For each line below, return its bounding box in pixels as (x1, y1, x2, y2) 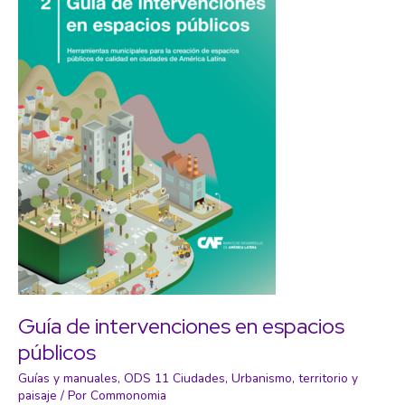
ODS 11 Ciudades (124, 369, 225, 387)
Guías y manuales (18, 369, 118, 387)
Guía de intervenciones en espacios (18, 312, 344, 341)
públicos (18, 338, 96, 367)
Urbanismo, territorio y (231, 369, 358, 387)
